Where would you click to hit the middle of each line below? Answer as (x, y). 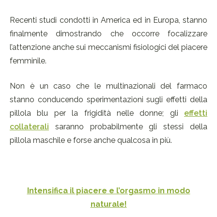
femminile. (28, 61)
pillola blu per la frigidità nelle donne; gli (97, 113)
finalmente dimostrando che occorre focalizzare (108, 34)
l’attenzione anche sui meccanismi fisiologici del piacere (108, 47)
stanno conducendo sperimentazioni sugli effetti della (108, 100)
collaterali (29, 127)
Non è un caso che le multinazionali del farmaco (108, 86)
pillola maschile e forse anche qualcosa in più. (91, 140)
